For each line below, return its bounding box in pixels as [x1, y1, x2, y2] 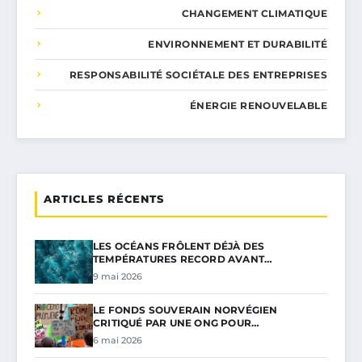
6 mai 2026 [93, 334, 142, 346]
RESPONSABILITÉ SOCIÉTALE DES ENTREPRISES [69, 68, 327, 81]
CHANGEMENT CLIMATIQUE [181, 6, 327, 19]
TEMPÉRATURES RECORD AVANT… [93, 252, 273, 265]
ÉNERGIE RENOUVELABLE [190, 99, 327, 112]
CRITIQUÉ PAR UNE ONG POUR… [93, 316, 260, 329]
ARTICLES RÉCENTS [44, 192, 164, 205]
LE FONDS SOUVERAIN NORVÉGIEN [93, 303, 278, 316]
